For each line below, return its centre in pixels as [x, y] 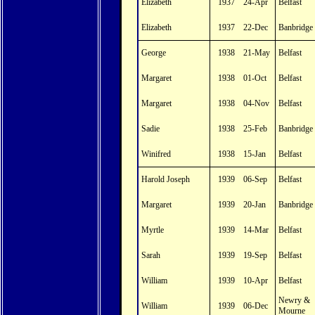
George [154, 53]
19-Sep [256, 255]
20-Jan [255, 205]
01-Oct [255, 78]
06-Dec [256, 306]
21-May [257, 53]
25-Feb [256, 129]
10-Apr [256, 281]
